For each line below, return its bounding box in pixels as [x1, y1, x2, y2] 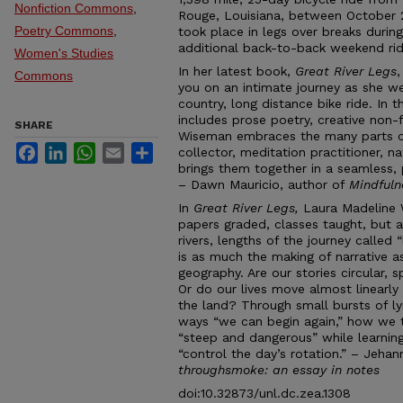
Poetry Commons [14, 22, 113, 38]
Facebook [38, 141, 94, 157]
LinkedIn [67, 141, 115, 157]
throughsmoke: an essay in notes [178, 362, 380, 377]
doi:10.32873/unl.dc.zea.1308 [178, 385, 351, 400]
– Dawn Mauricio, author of [178, 176, 349, 192]
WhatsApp [95, 141, 154, 157]
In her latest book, [178, 63, 295, 78]
